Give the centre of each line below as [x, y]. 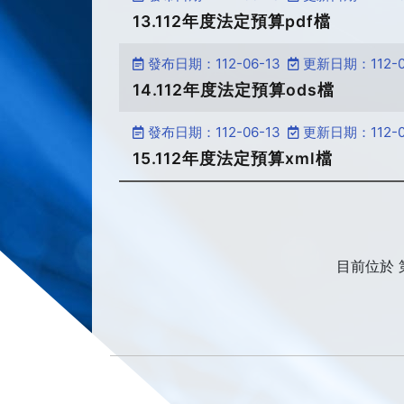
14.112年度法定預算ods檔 [234, 90]
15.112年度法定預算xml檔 [233, 158]
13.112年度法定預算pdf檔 [232, 21]
